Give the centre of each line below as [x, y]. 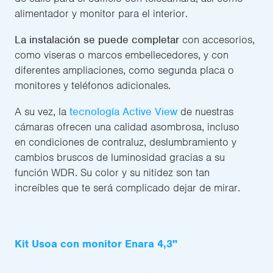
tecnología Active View [123, 112]
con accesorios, [217, 40]
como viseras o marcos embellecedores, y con [122, 55]
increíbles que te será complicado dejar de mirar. [127, 188]
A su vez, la [41, 112]
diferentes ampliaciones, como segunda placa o [124, 70]
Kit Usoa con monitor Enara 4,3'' [96, 244]
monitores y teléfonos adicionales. [93, 86]
